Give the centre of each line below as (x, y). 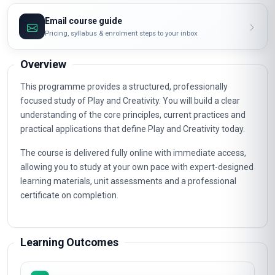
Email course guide (83, 21)
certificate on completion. (69, 195)
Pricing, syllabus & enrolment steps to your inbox (121, 33)
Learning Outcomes (69, 242)
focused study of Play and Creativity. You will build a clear (130, 101)
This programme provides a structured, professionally (124, 87)
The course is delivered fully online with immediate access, (133, 153)
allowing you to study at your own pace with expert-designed (137, 167)
